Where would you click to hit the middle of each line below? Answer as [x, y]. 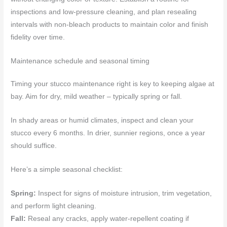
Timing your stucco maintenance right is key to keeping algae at [113, 84]
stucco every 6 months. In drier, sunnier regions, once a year [108, 133]
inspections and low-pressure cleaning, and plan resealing [104, 12]
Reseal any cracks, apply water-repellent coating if [108, 218]
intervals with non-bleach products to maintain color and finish [110, 25]
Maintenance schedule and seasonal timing [80, 61]
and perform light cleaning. [54, 206]
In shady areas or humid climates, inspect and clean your [102, 120]
